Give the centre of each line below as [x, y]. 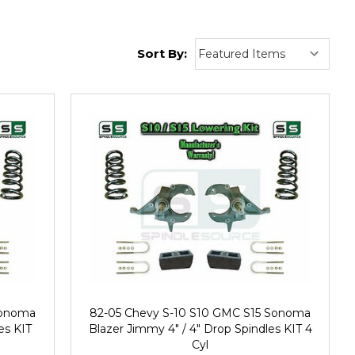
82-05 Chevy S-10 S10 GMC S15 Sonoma [200, 313]
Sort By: [162, 53]
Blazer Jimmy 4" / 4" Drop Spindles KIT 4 [200, 328]
